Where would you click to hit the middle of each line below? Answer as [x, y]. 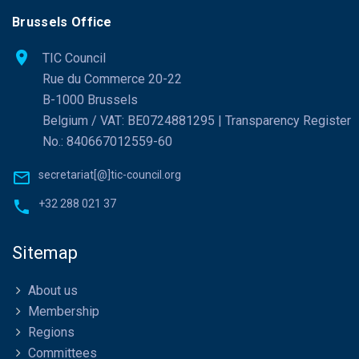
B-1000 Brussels [90, 100]
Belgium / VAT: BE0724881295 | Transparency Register [197, 121]
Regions [51, 333]
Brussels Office [62, 22]
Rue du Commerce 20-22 [112, 79]
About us [53, 291]
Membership [64, 312]
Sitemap [45, 253]
